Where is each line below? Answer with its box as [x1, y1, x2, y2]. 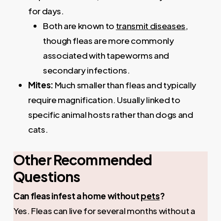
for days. [28, 5, 64, 16]
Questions [13, 167, 80, 185]
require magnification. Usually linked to [28, 94, 181, 105]
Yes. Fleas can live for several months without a [13, 205, 195, 216]
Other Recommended [13, 150, 152, 168]
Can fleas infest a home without [13, 190, 141, 201]
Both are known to [42, 20, 116, 31]
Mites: [28, 79, 53, 90]
